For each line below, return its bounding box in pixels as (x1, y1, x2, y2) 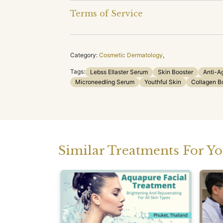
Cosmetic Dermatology (99, 51, 163, 59)
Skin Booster (158, 68, 193, 76)
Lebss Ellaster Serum (90, 68, 148, 76)
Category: (70, 51, 98, 59)
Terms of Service (70, 8, 143, 18)
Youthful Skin (144, 78, 181, 86)
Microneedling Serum (75, 78, 134, 86)
